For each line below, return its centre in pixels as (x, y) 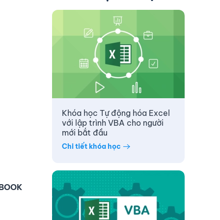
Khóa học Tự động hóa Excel (116, 113)
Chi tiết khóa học (91, 146)
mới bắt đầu (85, 133)
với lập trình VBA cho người (113, 123)
